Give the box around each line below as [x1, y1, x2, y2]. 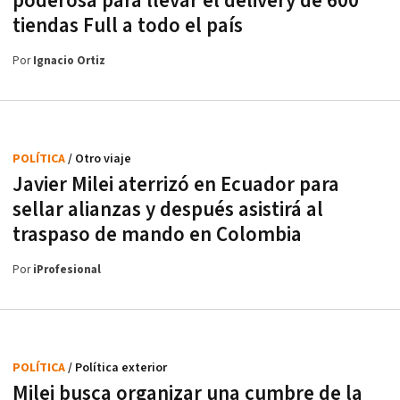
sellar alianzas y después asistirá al [12, 196, 323, 223]
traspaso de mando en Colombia [12, 221, 302, 248]
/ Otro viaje [68, 150, 131, 167]
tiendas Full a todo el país [12, 12, 243, 39]
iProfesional [33, 262, 101, 278]
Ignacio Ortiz [33, 53, 105, 69]
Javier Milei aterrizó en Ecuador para [12, 171, 339, 198]
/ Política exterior [68, 359, 167, 376]
